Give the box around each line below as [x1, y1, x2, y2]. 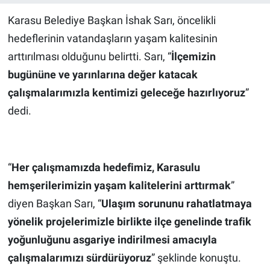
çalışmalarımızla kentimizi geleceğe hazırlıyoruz [7, 86, 245, 99]
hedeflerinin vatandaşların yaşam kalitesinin [7, 32, 218, 45]
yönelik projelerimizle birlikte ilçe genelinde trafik [7, 215, 251, 228]
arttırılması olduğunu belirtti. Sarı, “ [7, 50, 171, 63]
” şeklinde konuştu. [151, 251, 241, 265]
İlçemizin [171, 50, 216, 63]
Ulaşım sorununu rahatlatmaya [101, 197, 252, 210]
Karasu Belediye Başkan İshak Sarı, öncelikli [7, 14, 216, 27]
